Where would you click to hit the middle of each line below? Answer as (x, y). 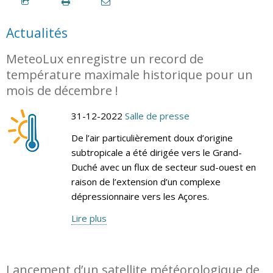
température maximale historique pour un (129, 74)
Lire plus (89, 218)
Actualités (37, 33)
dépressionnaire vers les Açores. (140, 196)
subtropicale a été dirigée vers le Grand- (156, 152)
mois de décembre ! (62, 90)
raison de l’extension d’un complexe (146, 181)
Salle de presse (157, 115)
